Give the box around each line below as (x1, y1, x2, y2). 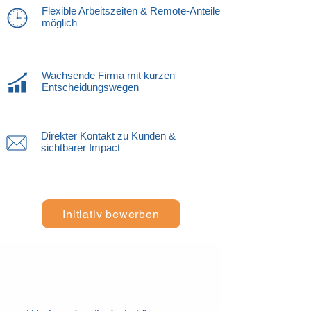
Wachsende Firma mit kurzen (42, 69, 175, 81)
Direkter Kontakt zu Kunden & (41, 130, 176, 142)
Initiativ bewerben (62, 207, 160, 221)
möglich (42, 17, 77, 28)
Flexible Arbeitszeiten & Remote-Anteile (42, 5, 220, 17)
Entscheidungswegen (42, 81, 139, 93)
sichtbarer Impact (41, 142, 120, 153)
